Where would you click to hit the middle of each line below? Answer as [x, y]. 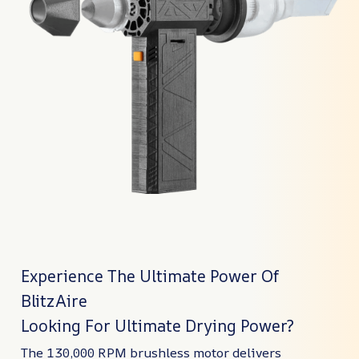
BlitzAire [54, 301]
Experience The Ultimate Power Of [150, 276]
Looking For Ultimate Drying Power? [157, 325]
